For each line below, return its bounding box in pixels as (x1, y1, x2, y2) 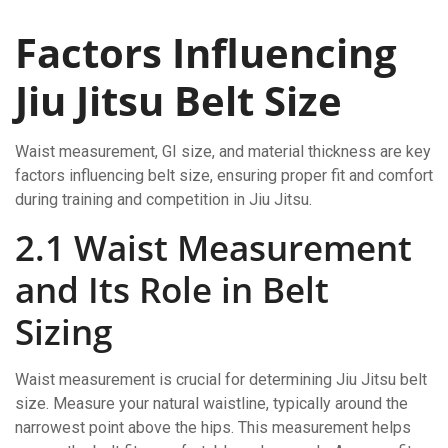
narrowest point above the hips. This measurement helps (15, 417, 411, 437)
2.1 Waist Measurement (15, 223, 412, 271)
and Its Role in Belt (15, 265, 329, 313)
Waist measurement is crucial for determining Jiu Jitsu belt (15, 369, 427, 389)
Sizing (15, 307, 112, 355)
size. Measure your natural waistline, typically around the (15, 393, 408, 413)
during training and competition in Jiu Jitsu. (15, 189, 312, 209)
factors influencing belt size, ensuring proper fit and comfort (15, 165, 433, 185)
